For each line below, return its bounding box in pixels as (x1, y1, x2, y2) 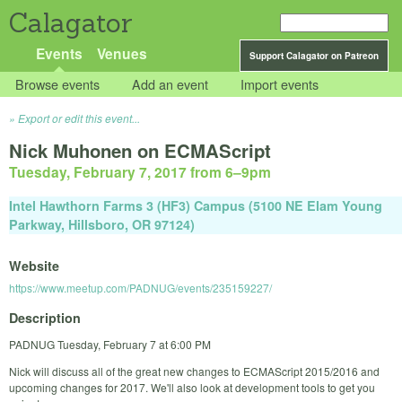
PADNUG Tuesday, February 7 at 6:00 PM (9, 336, 211, 352)
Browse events (15, 74, 100, 94)
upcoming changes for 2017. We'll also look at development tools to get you (9, 379, 375, 395)
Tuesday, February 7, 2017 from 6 (9, 162, 233, 183)
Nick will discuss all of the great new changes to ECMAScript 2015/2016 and (9, 363, 380, 379)
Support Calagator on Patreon (249, 49, 379, 62)
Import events (240, 74, 319, 94)
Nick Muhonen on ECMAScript (9, 137, 271, 164)
